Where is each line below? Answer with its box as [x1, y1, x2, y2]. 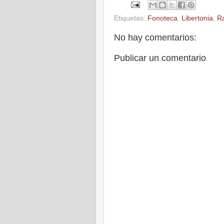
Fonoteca [147, 14, 177, 22]
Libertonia [181, 14, 213, 22]
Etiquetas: [114, 14, 147, 22]
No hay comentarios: [114, 32, 196, 42]
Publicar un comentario [114, 53, 206, 63]
